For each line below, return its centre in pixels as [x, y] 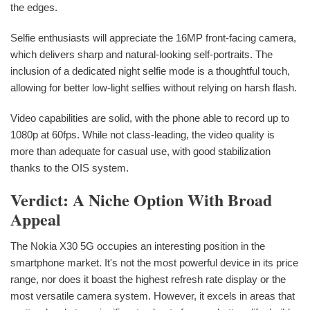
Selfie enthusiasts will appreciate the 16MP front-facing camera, [153, 38]
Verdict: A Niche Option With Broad [141, 200]
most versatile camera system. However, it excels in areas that [153, 296]
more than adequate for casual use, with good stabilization [140, 152]
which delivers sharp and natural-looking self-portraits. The [142, 55]
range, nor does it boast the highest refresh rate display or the [148, 280]
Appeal [36, 219]
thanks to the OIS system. [70, 168]
